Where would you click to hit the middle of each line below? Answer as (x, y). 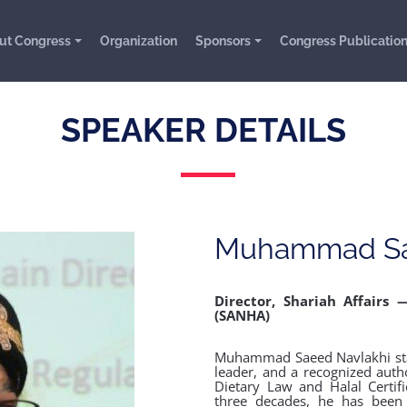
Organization (139, 40)
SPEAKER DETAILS (203, 130)
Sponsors (223, 40)
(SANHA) (242, 315)
